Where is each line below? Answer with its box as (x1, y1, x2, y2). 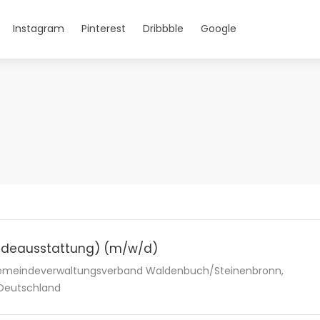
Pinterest (81, 21, 126, 36)
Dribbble (143, 21, 184, 36)
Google (201, 21, 236, 36)
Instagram (13, 21, 64, 36)
